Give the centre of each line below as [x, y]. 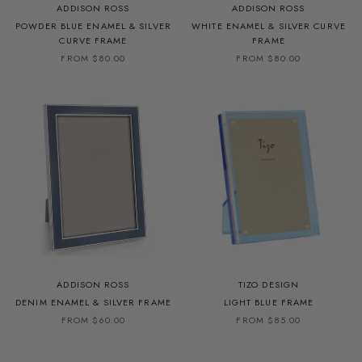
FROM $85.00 [269, 320]
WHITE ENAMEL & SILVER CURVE [269, 25]
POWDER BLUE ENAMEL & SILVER [93, 25]
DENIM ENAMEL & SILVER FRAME [93, 302]
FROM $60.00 [93, 320]
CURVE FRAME [93, 40]
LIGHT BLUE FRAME [269, 302]
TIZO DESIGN [269, 284]
